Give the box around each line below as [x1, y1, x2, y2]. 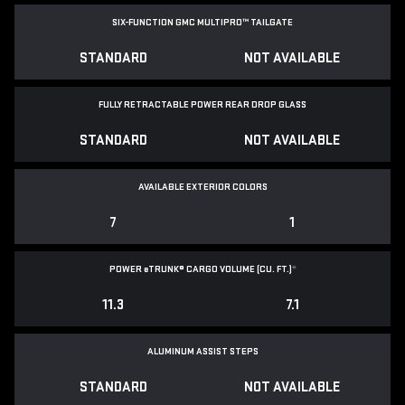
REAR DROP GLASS [225, 99, 306, 111]
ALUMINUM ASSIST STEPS [146, 345, 259, 358]
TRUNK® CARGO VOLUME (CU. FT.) [147, 263, 292, 276]
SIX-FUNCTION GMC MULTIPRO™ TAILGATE [112, 16, 293, 29]
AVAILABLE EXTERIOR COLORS [137, 181, 268, 193]
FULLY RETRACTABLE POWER [99, 99, 225, 111]
